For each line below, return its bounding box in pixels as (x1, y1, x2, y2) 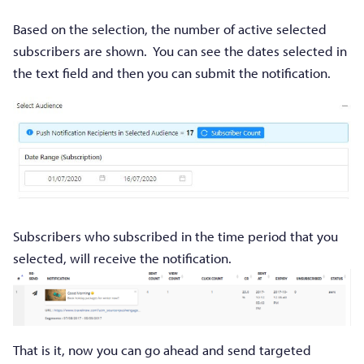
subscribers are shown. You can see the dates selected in (13, 42, 347, 60)
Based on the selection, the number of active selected (13, 20, 327, 38)
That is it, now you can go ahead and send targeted (13, 341, 311, 359)
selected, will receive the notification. (13, 249, 232, 267)
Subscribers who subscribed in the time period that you (13, 227, 338, 245)
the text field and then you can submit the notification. (13, 64, 331, 82)
